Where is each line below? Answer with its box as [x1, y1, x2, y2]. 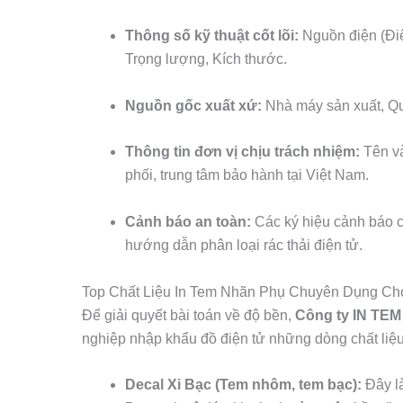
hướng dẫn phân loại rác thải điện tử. [124, 237, 363, 253]
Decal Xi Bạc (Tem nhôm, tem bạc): [124, 377, 362, 393]
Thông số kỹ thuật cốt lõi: [124, 28, 299, 44]
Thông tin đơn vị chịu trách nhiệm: [124, 144, 360, 160]
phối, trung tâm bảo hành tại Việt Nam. [124, 167, 369, 184]
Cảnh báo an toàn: [124, 213, 251, 229]
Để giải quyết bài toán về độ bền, [81, 307, 295, 323]
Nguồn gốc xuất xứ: [124, 97, 262, 113]
